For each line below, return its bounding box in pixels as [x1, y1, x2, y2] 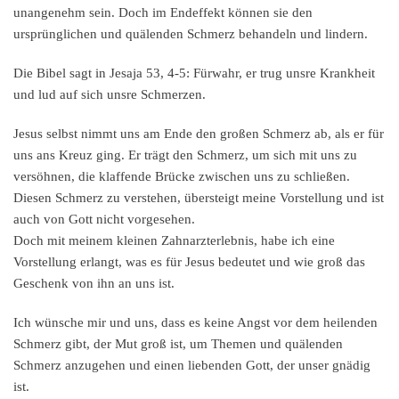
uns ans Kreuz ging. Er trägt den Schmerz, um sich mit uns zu [13, 148, 357, 163]
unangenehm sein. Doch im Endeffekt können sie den [13, 5, 313, 20]
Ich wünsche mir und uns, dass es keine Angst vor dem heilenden [13, 315, 378, 330]
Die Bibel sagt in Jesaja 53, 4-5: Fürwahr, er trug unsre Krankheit [13, 66, 375, 81]
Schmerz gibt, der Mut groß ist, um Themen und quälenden [13, 337, 343, 352]
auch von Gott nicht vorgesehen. [13, 212, 199, 227]
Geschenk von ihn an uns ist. [13, 276, 182, 291]
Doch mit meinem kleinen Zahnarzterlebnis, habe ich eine [13, 233, 335, 248]
